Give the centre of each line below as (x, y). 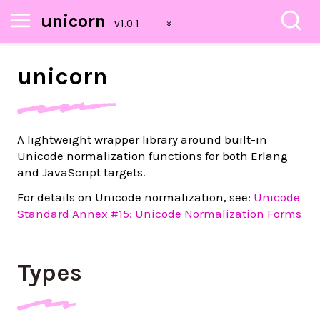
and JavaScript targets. (81, 172)
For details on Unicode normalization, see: (135, 197)
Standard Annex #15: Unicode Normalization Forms (159, 214)
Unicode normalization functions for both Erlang (152, 156)
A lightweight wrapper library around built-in (142, 139)
